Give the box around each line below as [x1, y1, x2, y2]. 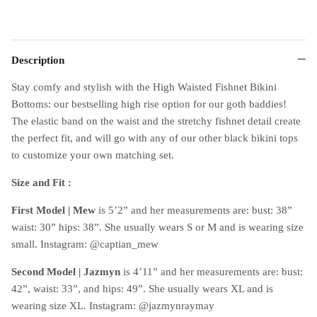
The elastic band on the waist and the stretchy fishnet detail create [11, 115, 301, 127]
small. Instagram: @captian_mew [11, 238, 158, 250]
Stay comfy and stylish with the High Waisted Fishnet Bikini [11, 81, 277, 93]
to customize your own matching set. [11, 149, 174, 161]
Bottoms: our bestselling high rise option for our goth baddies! [11, 98, 287, 110]
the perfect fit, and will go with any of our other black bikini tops [11, 132, 298, 144]
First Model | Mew [11, 204, 98, 216]
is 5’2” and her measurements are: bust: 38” [98, 204, 292, 216]
